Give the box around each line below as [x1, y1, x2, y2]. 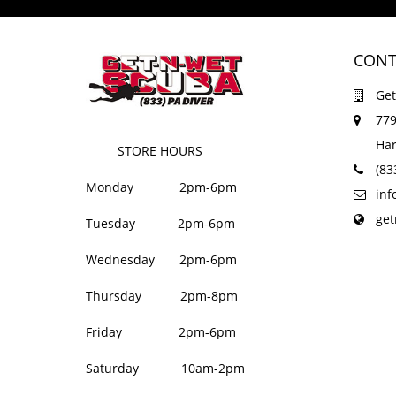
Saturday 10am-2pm [86, 359, 246, 377]
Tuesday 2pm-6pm [86, 214, 236, 232]
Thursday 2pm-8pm [86, 286, 239, 304]
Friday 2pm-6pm [86, 323, 237, 340]
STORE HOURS [86, 141, 203, 159]
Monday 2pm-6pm [86, 178, 238, 195]
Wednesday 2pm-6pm [86, 250, 238, 268]
